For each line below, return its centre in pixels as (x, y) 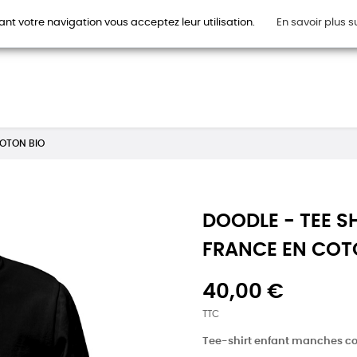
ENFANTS (206, 31)
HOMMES (80, 31)
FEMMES (143, 31)
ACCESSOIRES (283, 31)
